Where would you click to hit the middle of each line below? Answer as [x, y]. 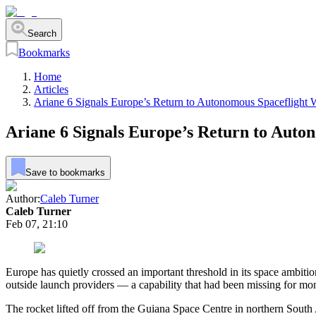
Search [42, 33]
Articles [51, 90]
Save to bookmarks [65, 172]
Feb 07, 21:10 [37, 224]
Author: [23, 198]
